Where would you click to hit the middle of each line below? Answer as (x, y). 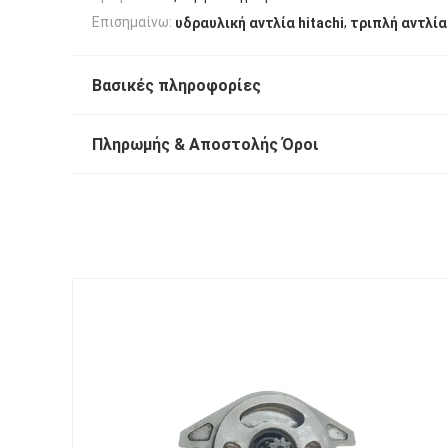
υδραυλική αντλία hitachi (259, 22)
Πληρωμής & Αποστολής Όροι (205, 144)
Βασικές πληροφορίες (176, 85)
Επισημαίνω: (132, 22)
